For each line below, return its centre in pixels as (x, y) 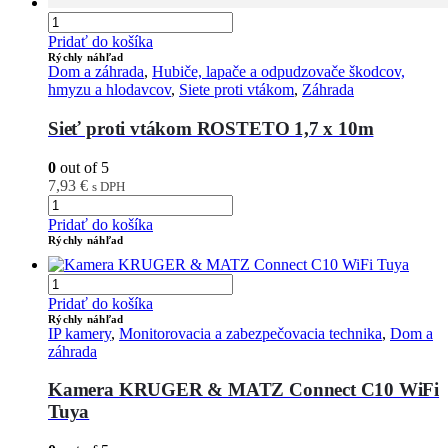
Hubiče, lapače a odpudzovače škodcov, (278, 72)
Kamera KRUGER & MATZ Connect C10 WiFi (244, 390)
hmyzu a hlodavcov (109, 90)
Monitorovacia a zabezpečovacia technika (250, 333)
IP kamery (79, 333)
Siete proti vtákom (236, 90)
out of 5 (82, 167)
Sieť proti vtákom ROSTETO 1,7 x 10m (211, 128)
